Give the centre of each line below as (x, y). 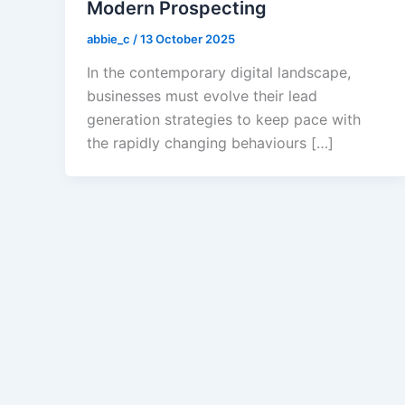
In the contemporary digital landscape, (219, 73)
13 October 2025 (188, 38)
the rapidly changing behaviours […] (210, 143)
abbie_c (110, 38)
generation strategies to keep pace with (224, 120)
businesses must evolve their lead (202, 96)
